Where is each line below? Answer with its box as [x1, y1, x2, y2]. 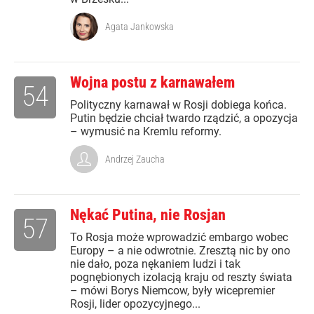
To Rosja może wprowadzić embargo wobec [70, 231, 288, 245]
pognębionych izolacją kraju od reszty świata [70, 271, 292, 285]
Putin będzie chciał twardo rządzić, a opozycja [70, 111, 298, 125]
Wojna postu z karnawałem [70, 74, 235, 92]
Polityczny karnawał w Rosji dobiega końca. [70, 98, 287, 112]
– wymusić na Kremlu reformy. [70, 125, 221, 139]
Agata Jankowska [105, 21, 174, 33]
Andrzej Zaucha [105, 153, 165, 165]
